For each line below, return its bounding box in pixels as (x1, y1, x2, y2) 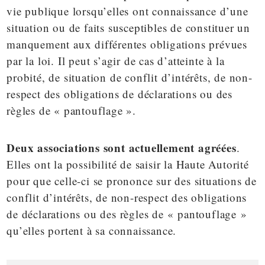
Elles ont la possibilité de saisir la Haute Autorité (7, 156, 249, 172)
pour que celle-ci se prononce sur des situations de (7, 173, 257, 188)
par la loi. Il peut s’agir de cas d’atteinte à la (7, 53, 225, 68)
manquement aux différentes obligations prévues (7, 36, 248, 51)
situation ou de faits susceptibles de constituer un (7, 20, 251, 35)
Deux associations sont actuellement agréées (7, 139, 237, 156)
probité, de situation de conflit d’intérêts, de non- (7, 69, 253, 85)
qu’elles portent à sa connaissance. (7, 222, 177, 238)
